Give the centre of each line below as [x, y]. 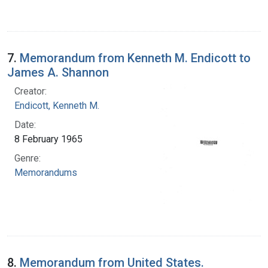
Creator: [31, 91]
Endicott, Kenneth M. [57, 105]
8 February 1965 [48, 139]
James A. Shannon [58, 72]
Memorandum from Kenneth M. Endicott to [135, 58]
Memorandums [46, 172]
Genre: [28, 158]
